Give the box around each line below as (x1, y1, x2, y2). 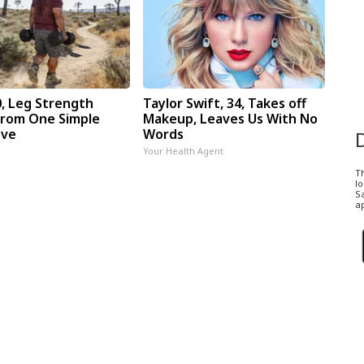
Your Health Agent (142, 144, 223, 157)
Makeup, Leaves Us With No (142, 109, 318, 128)
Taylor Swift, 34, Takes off (142, 93, 306, 112)
